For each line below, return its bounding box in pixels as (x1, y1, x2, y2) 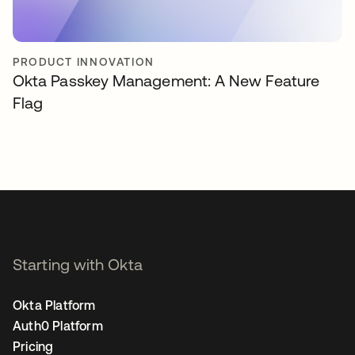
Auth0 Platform (13, 319, 103, 334)
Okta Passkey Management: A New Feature (13, 71, 320, 90)
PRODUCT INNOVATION (13, 55, 155, 69)
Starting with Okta (13, 255, 143, 274)
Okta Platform (13, 298, 96, 313)
